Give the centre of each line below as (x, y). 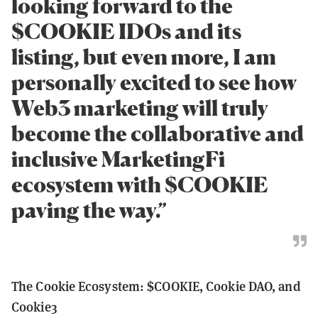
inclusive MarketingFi (118, 159)
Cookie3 (34, 307)
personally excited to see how (154, 82)
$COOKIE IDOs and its (126, 31)
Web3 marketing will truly (140, 108)
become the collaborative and (158, 133)
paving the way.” (89, 210)
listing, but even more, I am (144, 57)
